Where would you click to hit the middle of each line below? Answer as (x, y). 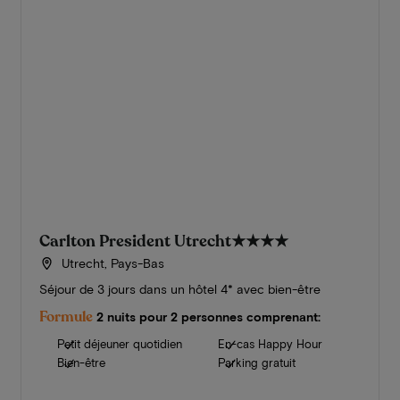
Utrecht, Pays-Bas (112, 263)
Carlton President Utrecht (135, 242)
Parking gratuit (256, 363)
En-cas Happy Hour (270, 344)
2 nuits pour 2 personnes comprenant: (208, 317)
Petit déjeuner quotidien (119, 344)
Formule (66, 317)
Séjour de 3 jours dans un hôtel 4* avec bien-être (179, 289)
